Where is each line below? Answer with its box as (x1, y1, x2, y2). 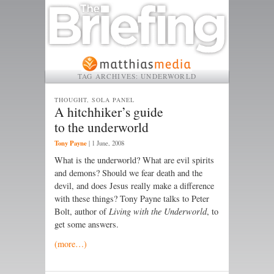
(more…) (54, 237, 87, 250)
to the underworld (54, 117, 149, 136)
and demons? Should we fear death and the (54, 167, 202, 179)
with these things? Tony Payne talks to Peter (54, 193, 209, 205)
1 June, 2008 (92, 139, 124, 148)
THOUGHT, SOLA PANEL (54, 95, 135, 104)
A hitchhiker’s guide (54, 102, 163, 120)
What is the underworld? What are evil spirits (54, 154, 214, 166)
